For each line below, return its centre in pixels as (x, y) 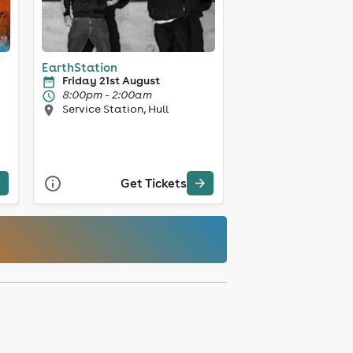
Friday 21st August (111, 80)
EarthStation (79, 67)
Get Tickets (153, 184)
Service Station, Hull (115, 108)
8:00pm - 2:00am (107, 94)
